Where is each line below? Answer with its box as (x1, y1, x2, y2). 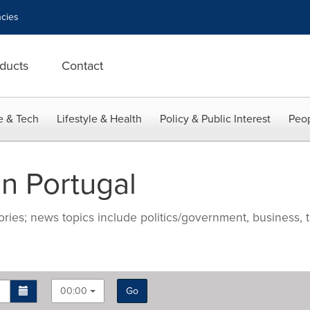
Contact (62, 57, 103, 75)
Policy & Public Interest (160, 111, 271, 127)
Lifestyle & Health (57, 111, 142, 127)
